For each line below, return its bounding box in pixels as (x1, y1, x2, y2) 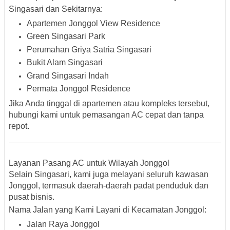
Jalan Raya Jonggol (27, 220, 100, 229)
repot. (9, 122, 29, 131)
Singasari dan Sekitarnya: (9, 4, 103, 13)
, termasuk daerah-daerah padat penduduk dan (38, 181, 208, 190)
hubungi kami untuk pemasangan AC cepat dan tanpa (9, 110, 204, 120)
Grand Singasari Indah (27, 71, 109, 80)
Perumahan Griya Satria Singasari (27, 45, 151, 54)
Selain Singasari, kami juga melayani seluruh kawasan (9, 170, 208, 179)
